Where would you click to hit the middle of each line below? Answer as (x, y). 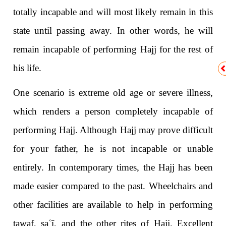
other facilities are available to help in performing (113, 205)
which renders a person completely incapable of (113, 111)
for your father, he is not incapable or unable (113, 149)
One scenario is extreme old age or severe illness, (113, 93)
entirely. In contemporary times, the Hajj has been (113, 167)
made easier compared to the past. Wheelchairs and (113, 186)
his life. (27, 68)
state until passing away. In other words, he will (113, 31)
